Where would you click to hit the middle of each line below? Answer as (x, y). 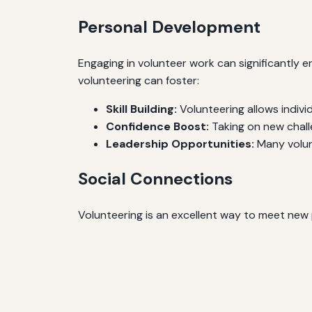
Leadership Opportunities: (180, 143)
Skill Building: (141, 109)
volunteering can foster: (139, 80)
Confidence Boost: (157, 126)
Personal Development (169, 26)
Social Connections (155, 179)
